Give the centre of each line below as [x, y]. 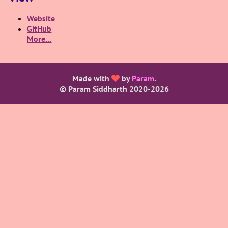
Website [41, 18]
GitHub [39, 28]
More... [39, 39]
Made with [92, 78]
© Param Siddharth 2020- [105, 89]
